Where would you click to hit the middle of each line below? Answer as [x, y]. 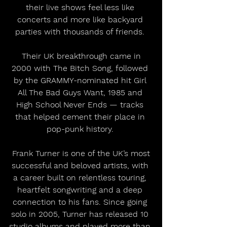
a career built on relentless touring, [81, 177]
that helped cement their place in [81, 117]
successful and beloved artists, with [81, 165]
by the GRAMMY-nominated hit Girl [81, 80]
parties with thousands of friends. [81, 31]
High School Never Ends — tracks [81, 104]
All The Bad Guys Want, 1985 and [81, 92]
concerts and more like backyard [81, 19]
